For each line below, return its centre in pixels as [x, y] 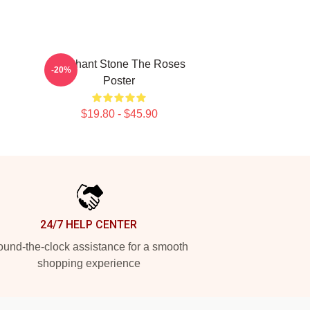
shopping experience [89, 263]
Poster [119, 81]
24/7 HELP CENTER [89, 225]
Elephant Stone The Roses [119, 64]
